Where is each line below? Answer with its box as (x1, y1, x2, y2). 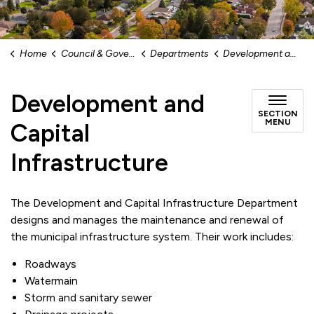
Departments (150, 48, 209, 60)
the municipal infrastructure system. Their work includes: (11, 230, 294, 243)
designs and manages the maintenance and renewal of (11, 213, 284, 226)
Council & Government (60, 48, 129, 60)
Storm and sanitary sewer (25, 291, 152, 304)
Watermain (25, 274, 78, 287)
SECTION (257, 109, 298, 118)
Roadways (25, 257, 76, 271)
